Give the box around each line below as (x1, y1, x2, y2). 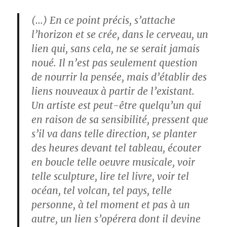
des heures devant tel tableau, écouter (31, 142, 202, 154)
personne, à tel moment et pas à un (31, 199, 191, 211)
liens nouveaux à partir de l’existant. (31, 85, 195, 97)
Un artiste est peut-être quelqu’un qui (31, 99, 202, 111)
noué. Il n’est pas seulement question (31, 57, 198, 69)
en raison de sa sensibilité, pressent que (31, 113, 209, 126)
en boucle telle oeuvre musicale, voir (31, 156, 196, 168)
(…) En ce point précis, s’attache (31, 14, 176, 26)
